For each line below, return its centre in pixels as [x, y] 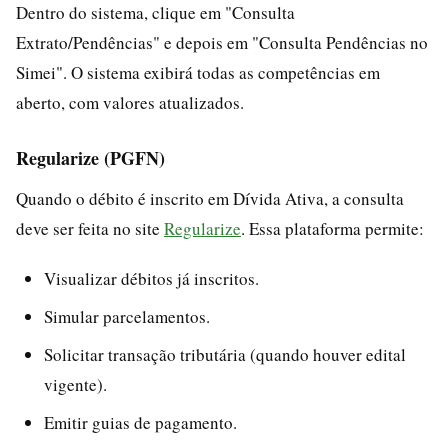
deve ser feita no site [90, 228]
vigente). [75, 384]
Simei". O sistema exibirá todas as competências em [198, 72]
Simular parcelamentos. [127, 316]
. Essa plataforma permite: [332, 228]
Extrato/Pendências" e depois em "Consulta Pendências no [222, 42]
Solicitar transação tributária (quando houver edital [225, 354]
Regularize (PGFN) [90, 157]
